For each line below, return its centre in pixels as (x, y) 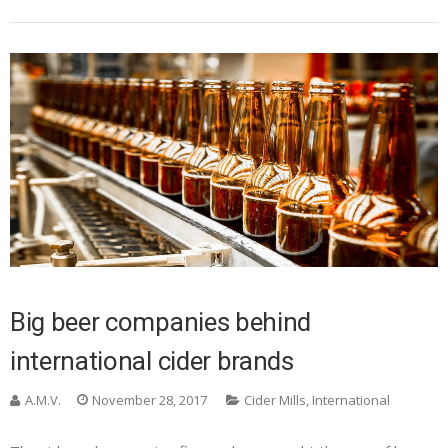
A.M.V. (43, 400)
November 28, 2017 (149, 400)
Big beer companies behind (160, 322)
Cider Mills (275, 400)
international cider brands (152, 361)
